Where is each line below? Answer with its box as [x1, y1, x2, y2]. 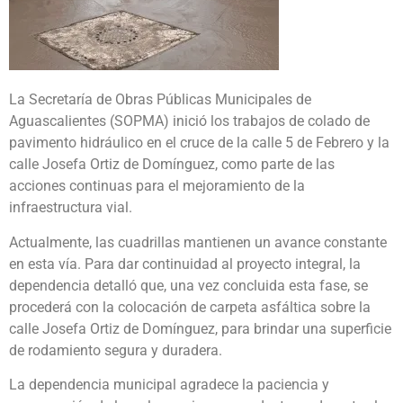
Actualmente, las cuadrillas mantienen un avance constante [9, 233, 387, 251]
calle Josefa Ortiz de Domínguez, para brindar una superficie [9, 319, 391, 337]
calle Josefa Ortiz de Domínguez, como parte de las [9, 156, 335, 174]
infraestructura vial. [9, 199, 132, 217]
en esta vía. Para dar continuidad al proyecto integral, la [9, 255, 361, 273]
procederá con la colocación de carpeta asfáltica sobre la [9, 298, 371, 316]
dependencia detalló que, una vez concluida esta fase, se [9, 276, 368, 294]
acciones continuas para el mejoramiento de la [9, 177, 305, 195]
